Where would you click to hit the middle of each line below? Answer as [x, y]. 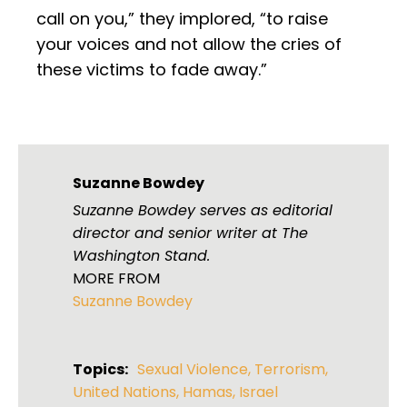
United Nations [124, 392]
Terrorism [290, 370]
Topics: [100, 370]
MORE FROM [116, 279]
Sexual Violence [193, 370]
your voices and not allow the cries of [189, 45]
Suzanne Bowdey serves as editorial [203, 211]
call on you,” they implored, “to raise [182, 19]
